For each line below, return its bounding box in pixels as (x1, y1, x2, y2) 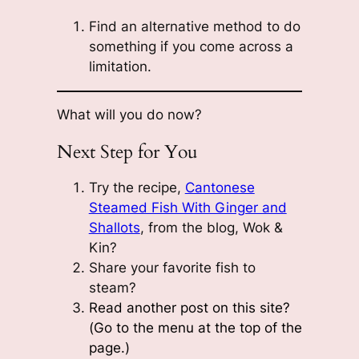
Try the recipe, (88, 179, 185, 196)
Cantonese (184, 179, 255, 196)
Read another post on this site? (88, 299, 290, 316)
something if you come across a (88, 38, 293, 54)
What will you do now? (56, 107, 202, 123)
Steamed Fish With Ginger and (88, 199, 287, 216)
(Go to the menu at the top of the (88, 319, 302, 336)
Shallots (88, 219, 140, 236)
